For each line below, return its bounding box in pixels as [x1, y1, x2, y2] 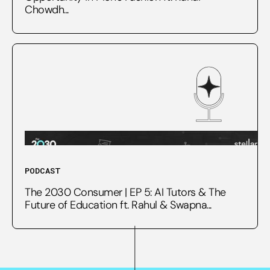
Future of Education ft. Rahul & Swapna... [25, 197, 212, 212]
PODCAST [25, 165, 61, 176]
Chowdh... [25, 2, 69, 17]
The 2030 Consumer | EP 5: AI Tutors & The [25, 184, 226, 199]
